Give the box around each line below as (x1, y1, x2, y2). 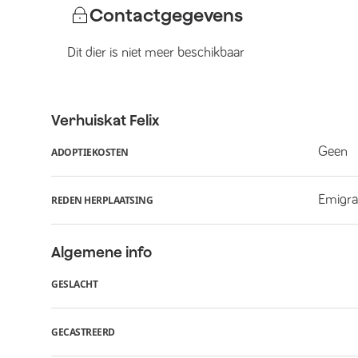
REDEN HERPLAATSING (51, 193, 153, 207)
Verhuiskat (51, 112, 126, 129)
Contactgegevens (89, 4, 243, 26)
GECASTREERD (51, 324, 115, 339)
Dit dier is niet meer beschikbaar (67, 46, 245, 60)
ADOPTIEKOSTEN (51, 145, 129, 159)
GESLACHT (51, 276, 97, 291)
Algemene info (51, 244, 152, 261)
